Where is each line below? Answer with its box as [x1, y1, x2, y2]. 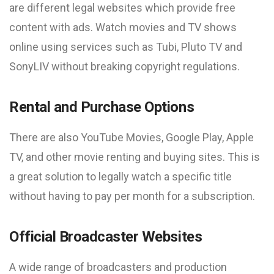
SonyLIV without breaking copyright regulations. [9, 60, 240, 73]
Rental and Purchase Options [9, 98, 194, 116]
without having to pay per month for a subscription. [9, 190, 255, 202]
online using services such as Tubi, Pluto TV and [9, 40, 242, 53]
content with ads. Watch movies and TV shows [9, 21, 237, 34]
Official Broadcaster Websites [9, 228, 202, 245]
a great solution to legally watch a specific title [9, 170, 232, 183]
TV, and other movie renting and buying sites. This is [9, 150, 260, 163]
